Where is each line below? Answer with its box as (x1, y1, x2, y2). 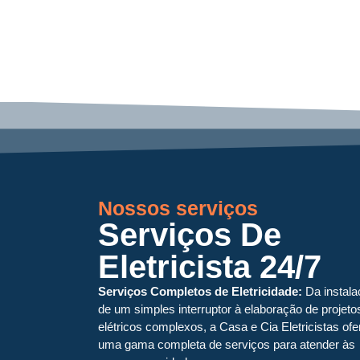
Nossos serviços (98, 197, 258, 220)
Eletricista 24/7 (98, 249, 321, 285)
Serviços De (98, 217, 281, 253)
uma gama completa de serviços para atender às (98, 337, 355, 352)
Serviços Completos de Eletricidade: (98, 284, 302, 299)
